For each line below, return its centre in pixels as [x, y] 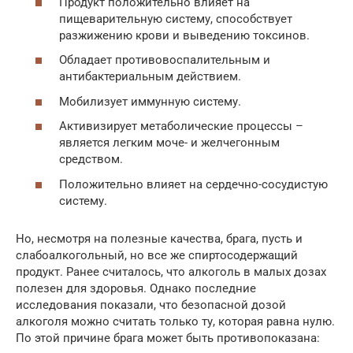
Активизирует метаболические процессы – [181, 126]
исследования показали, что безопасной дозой [151, 305]
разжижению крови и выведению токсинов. [184, 35]
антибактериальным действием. [150, 77]
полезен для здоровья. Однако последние [136, 288]
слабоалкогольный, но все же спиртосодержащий [157, 255]
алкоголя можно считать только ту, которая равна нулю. [175, 321]
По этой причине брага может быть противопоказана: [168, 338]
